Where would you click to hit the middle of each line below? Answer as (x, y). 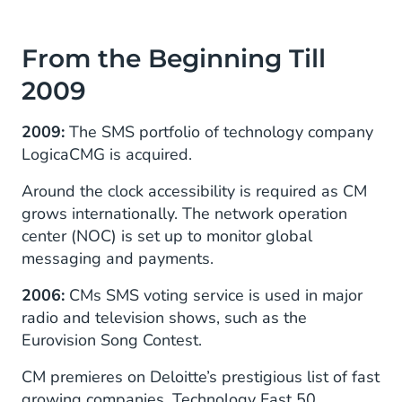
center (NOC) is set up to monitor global (167, 236)
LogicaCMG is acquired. (107, 155)
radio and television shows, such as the (164, 318)
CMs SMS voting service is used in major (216, 296)
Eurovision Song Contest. (112, 341)
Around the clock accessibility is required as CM (194, 192)
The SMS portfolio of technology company (221, 132)
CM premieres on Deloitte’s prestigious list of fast (201, 377)
